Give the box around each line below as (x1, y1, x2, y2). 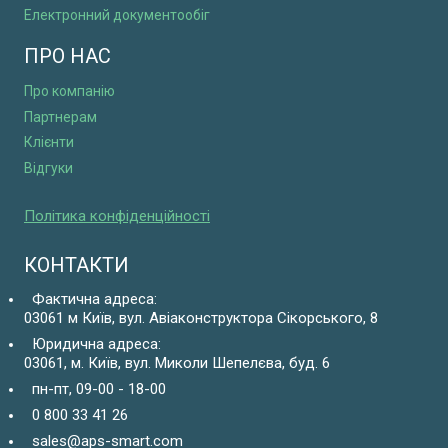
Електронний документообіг (24, 6, 210, 23)
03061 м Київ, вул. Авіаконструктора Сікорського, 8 (24, 309, 378, 328)
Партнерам (24, 108, 97, 125)
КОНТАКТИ (24, 253, 129, 278)
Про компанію (24, 82, 115, 99)
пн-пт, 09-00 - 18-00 (24, 380, 166, 399)
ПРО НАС (24, 44, 111, 69)
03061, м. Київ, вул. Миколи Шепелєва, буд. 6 (24, 354, 330, 373)
